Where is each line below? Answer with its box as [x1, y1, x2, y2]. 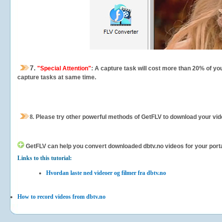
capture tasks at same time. [17, 74, 96, 81]
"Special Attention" [36, 65, 91, 72]
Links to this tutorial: [17, 155, 72, 162]
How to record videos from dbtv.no [17, 193, 106, 200]
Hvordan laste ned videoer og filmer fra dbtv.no [46, 169, 166, 176]
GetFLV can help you [26, 143, 83, 150]
